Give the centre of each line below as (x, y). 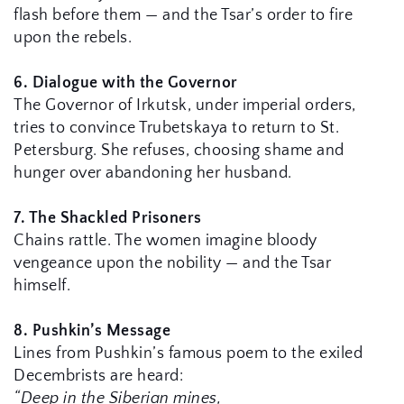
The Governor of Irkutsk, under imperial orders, (185, 105)
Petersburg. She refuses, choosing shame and (179, 150)
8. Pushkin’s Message (92, 331)
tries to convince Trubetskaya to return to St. (176, 128)
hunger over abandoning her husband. (153, 173)
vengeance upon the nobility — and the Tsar (172, 263)
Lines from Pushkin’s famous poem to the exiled (188, 353)
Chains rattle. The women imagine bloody (165, 240)
